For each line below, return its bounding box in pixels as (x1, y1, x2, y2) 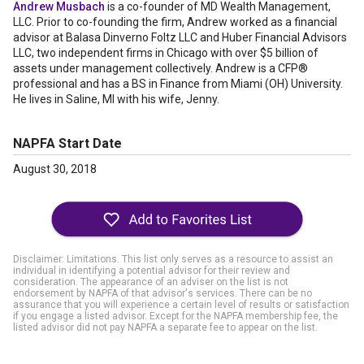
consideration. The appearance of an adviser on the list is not (13, 276, 288, 288)
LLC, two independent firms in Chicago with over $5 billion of (13, 46, 318, 59)
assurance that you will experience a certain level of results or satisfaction (13, 299, 349, 310)
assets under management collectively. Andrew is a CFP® (13, 62, 308, 75)
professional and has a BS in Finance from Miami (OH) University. (13, 77, 343, 90)
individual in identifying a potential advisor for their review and (13, 265, 290, 276)
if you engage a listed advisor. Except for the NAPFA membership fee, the (13, 310, 338, 322)
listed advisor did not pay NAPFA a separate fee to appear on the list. (13, 322, 318, 333)
